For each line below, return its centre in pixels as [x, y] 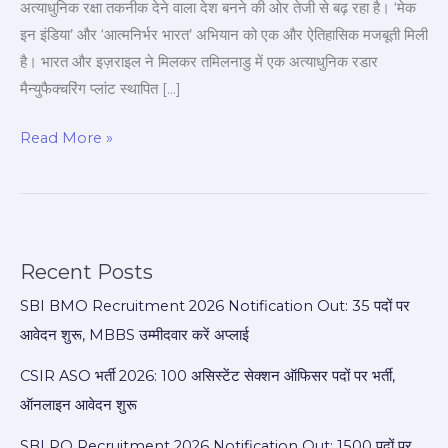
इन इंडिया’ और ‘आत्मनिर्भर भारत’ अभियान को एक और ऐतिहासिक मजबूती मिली [224, 34]
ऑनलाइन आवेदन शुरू [78, 405]
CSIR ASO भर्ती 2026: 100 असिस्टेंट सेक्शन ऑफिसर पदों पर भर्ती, [207, 376]
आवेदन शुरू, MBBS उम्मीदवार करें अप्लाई [134, 335]
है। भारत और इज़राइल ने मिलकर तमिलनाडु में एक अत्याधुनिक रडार [199, 61]
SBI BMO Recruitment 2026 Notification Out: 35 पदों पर [215, 306]
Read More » [66, 137]
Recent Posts [86, 272]
